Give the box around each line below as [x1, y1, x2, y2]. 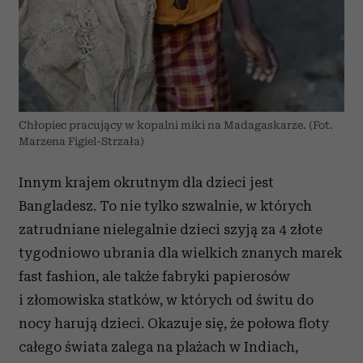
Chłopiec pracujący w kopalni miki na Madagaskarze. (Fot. [19, 118, 333, 131]
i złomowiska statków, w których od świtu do [19, 291, 314, 308]
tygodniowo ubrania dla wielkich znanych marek [19, 244, 342, 261]
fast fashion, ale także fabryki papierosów [19, 267, 290, 284]
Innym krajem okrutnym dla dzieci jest [19, 173, 274, 190]
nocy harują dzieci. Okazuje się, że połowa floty [19, 314, 329, 331]
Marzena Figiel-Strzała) [19, 135, 144, 147]
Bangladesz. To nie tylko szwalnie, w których [19, 197, 312, 214]
